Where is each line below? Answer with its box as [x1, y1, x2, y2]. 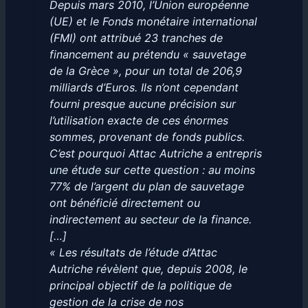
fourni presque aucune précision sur [49, 97, 236, 111]
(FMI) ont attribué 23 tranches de [49, 31, 223, 45]
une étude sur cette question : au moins [49, 163, 255, 177]
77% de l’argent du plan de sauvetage [49, 179, 244, 194]
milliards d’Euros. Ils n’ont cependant [49, 80, 239, 95]
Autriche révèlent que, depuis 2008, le [49, 262, 247, 276]
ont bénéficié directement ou [49, 196, 200, 210]
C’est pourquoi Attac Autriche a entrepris [49, 146, 262, 161]
